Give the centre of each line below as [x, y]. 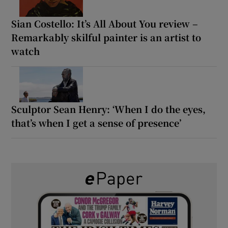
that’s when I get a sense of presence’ [96, 123]
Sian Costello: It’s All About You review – [105, 24]
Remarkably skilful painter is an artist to [106, 37]
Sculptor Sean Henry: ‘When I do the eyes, [109, 109]
